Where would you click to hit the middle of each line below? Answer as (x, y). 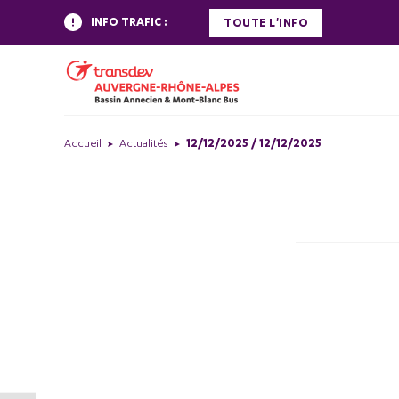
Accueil (83, 143)
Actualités (144, 143)
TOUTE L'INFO (266, 22)
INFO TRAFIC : (129, 22)
